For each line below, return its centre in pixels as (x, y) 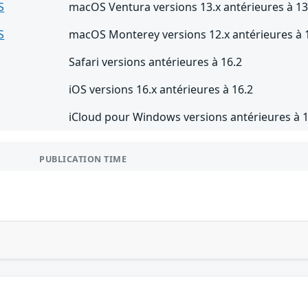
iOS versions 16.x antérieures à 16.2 (161, 89)
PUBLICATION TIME (83, 159)
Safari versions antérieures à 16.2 (156, 62)
